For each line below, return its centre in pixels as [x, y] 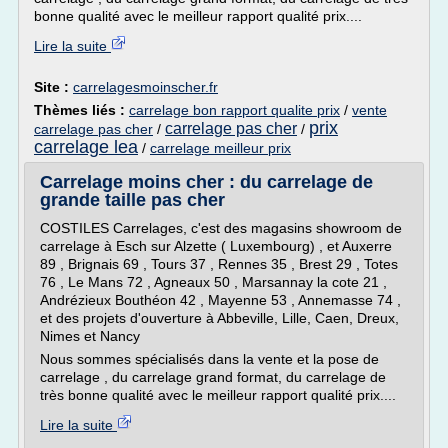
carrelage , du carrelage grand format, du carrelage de [213, 377]
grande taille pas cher [132, 200]
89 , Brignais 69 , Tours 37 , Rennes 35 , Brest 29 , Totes [219, 264]
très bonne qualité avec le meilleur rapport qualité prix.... [218, 395]
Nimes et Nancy [90, 336]
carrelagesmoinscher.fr [145, 87]
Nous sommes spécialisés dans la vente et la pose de [209, 359]
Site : [53, 87]
